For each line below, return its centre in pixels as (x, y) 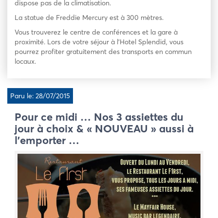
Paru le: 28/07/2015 (40, 96)
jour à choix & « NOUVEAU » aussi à (104, 128)
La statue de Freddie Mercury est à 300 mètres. (89, 18)
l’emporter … (47, 140)
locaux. (25, 61)
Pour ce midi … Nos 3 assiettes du (99, 117)
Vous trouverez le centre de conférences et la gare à (96, 32)
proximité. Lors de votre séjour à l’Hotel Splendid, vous (99, 42)
